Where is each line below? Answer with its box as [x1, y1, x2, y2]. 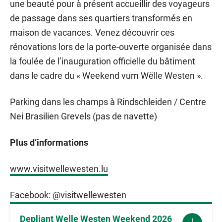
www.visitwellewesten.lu [10, 164, 108, 174]
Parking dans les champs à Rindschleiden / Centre [10, 97, 206, 108]
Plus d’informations [10, 137, 88, 148]
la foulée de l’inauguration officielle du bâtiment [10, 56, 195, 67]
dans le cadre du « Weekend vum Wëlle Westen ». [10, 70, 203, 81]
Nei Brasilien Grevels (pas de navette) [10, 111, 157, 122]
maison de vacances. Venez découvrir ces [10, 27, 174, 38]
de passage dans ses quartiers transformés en [10, 13, 192, 24]
